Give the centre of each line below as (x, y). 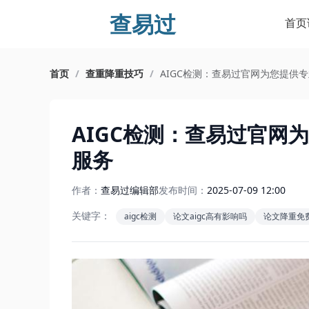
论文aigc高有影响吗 (210, 216)
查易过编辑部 (130, 190)
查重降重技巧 (114, 73)
